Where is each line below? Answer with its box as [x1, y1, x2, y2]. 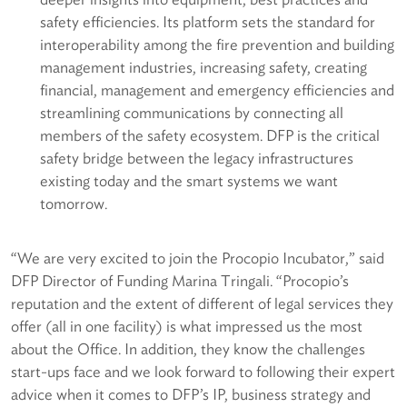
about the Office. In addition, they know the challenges [11, 340, 365, 359]
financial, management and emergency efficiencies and [40, 81, 394, 100]
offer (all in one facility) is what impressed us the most [11, 317, 362, 336]
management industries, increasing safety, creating [40, 58, 367, 77]
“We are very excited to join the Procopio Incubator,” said [11, 249, 384, 268]
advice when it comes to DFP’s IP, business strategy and [11, 385, 371, 404]
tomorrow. [40, 194, 107, 213]
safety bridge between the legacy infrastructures [40, 149, 353, 168]
